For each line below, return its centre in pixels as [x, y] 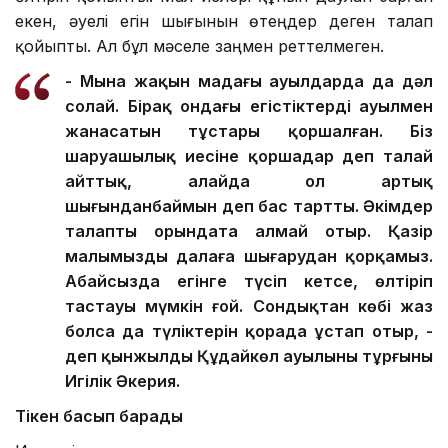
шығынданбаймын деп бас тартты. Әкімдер [249, 205]
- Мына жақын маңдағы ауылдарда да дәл [249, 80]
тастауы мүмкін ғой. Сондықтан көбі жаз [249, 305]
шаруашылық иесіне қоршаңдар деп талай [249, 155]
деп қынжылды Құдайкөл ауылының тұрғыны [249, 355]
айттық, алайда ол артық [249, 180]
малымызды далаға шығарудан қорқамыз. [249, 255]
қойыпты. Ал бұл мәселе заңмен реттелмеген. [199, 45]
